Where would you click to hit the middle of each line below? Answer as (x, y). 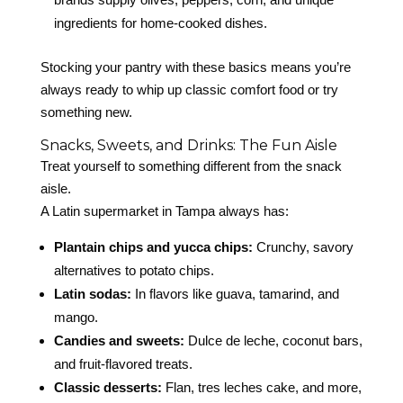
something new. (86, 112)
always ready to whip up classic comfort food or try (189, 90)
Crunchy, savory (303, 247)
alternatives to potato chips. (134, 271)
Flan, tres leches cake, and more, (261, 388)
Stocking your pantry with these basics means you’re (195, 67)
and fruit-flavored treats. (123, 364)
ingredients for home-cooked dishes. (160, 23)
